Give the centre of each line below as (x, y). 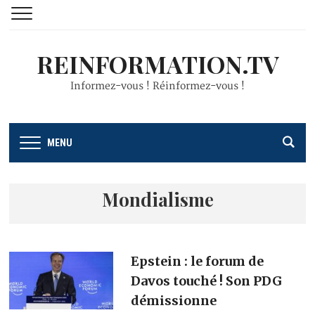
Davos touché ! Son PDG (206, 281)
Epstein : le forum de (197, 261)
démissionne (173, 300)
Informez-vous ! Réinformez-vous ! (157, 86)
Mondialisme (157, 199)
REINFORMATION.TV (157, 64)
